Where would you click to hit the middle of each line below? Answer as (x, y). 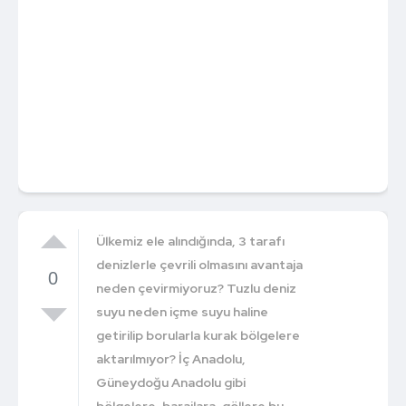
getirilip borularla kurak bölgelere (198, 335)
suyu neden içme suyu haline (183, 311)
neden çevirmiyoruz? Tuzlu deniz (197, 288)
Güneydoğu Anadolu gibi (171, 382)
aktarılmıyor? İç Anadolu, (171, 358)
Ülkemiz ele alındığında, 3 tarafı (191, 241)
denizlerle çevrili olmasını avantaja (200, 264)
